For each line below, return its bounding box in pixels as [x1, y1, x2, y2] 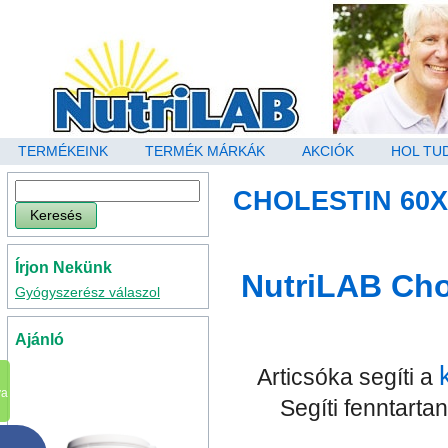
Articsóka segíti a [257, 365, 439, 391]
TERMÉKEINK [18, 143, 108, 159]
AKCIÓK [302, 143, 354, 159]
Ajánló [15, 331, 64, 348]
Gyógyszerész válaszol [15, 284, 160, 300]
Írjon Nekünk [15, 259, 112, 276]
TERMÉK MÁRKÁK [145, 143, 265, 159]
